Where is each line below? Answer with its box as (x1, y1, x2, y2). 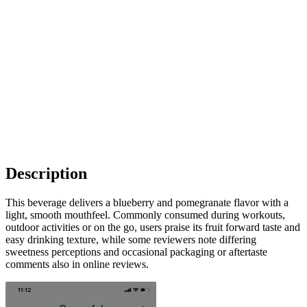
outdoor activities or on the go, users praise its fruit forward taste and (5, 221, 300, 233)
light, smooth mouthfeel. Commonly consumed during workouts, (5, 208, 285, 221)
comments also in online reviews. (5, 258, 149, 270)
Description (5, 164, 87, 182)
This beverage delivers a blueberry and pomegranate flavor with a (5, 196, 288, 208)
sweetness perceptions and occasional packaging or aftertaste (5, 245, 267, 258)
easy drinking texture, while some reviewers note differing (5, 233, 256, 245)
